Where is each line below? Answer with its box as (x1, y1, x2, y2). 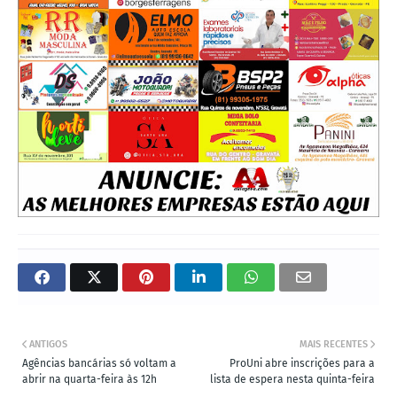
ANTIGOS (29, 338, 67, 350)
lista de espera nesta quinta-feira (210, 372, 375, 385)
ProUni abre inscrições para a (230, 356, 375, 370)
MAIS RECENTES (300, 338, 368, 350)
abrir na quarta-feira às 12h (22, 372, 157, 385)
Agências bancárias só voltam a (22, 356, 176, 370)
